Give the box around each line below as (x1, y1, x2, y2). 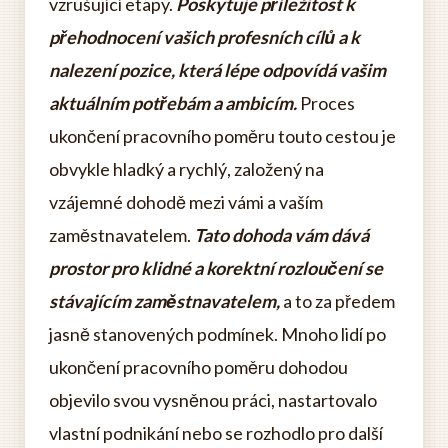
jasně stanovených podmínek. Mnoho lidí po (49, 323, 386, 345)
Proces (297, 92, 355, 114)
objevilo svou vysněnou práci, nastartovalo (49, 389, 377, 411)
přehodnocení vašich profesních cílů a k (49, 26, 360, 48)
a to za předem (280, 290, 395, 312)
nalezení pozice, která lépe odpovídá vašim (49, 59, 386, 81)
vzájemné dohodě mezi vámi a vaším (49, 191, 323, 213)
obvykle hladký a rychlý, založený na (49, 158, 324, 180)
